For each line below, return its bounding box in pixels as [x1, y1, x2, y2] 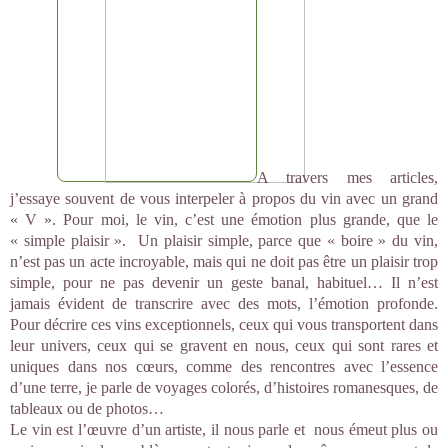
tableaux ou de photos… [10, 400, 164, 417]
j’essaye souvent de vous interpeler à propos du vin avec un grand [10, 190, 438, 207]
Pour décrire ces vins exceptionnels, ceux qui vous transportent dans [10, 316, 438, 333]
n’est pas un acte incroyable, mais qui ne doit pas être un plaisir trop [10, 253, 438, 270]
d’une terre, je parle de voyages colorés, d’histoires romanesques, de [10, 379, 438, 396]
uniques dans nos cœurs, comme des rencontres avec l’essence [10, 358, 438, 375]
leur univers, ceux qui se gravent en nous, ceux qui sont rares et [10, 337, 438, 354]
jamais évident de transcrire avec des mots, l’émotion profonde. [10, 295, 438, 312]
